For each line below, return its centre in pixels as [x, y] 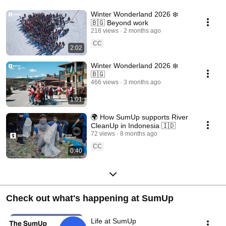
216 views [105, 31]
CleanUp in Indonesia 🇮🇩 [133, 126]
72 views [103, 134]
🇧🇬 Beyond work [120, 23]
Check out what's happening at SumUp [90, 199]
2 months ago [142, 31]
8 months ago [139, 134]
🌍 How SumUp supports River [139, 117]
